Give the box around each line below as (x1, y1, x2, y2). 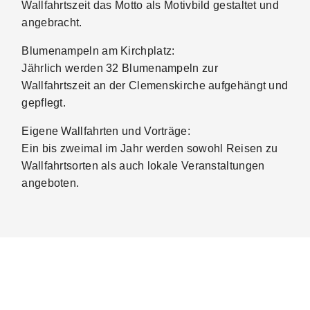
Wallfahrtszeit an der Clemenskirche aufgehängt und (21, 80, 289, 91)
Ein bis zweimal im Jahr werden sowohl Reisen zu (21, 143, 278, 154)
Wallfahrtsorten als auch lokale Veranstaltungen (21, 160, 265, 172)
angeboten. (21, 177, 80, 189)
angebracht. (21, 17, 82, 28)
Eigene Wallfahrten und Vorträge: (21, 125, 190, 137)
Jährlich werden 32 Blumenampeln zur (21, 62, 218, 74)
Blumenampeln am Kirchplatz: (21, 45, 175, 57)
